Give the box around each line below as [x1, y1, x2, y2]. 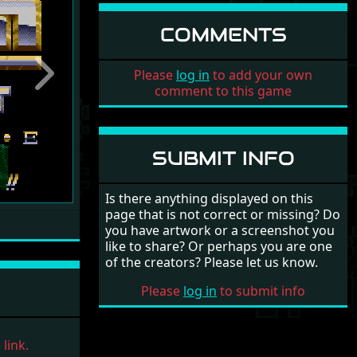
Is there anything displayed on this [105, 190, 313, 207]
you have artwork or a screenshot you [105, 222, 335, 239]
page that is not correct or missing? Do [105, 206, 340, 223]
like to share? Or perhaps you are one [105, 237, 332, 255]
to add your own [210, 66, 312, 84]
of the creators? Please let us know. [105, 253, 318, 271]
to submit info [217, 282, 305, 300]
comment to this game [155, 82, 292, 100]
